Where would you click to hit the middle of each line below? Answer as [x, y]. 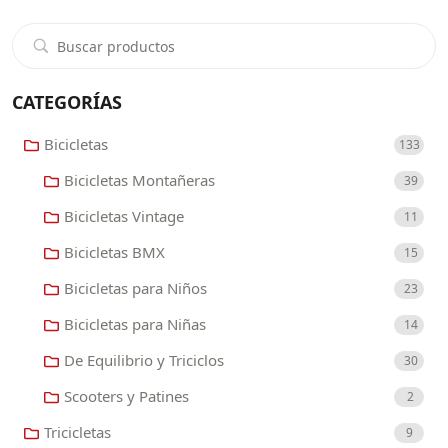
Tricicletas [77, 432]
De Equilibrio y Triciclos [144, 360]
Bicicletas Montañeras [139, 180]
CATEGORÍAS [67, 101]
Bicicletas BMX [114, 252]
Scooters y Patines [126, 396]
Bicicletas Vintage [124, 216]
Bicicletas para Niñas [135, 324]
